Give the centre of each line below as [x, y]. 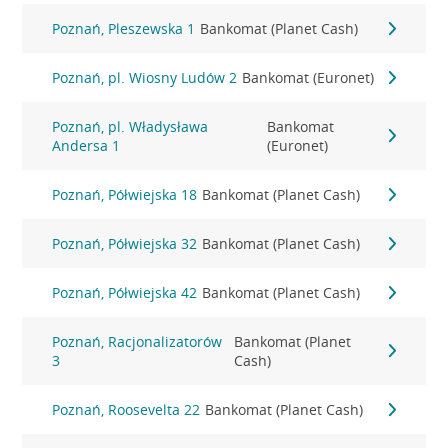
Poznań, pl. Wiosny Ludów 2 [145, 77]
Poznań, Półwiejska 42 [125, 292]
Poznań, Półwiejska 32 [125, 243]
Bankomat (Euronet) [308, 77]
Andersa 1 [86, 145]
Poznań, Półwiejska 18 [125, 194]
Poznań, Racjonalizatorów [137, 341]
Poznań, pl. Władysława [130, 126]
